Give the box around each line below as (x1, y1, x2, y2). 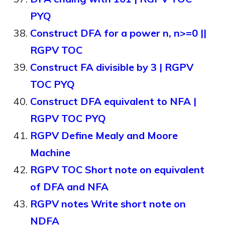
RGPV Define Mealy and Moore (30, 129, 178, 142)
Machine (30, 146, 70, 159)
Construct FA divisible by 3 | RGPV (30, 61, 193, 73)
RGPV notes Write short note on (30, 197, 186, 210)
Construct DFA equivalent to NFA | (30, 95, 196, 107)
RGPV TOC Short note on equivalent (30, 163, 204, 176)
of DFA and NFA (30, 180, 108, 193)
